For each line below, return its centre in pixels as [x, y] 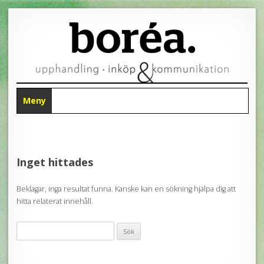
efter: [26, 242]
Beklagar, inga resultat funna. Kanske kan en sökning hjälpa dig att [126, 189]
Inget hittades [55, 162]
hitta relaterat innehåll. [55, 201]
